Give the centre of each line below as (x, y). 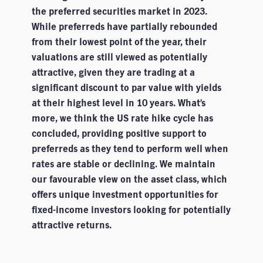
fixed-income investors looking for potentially (131, 210)
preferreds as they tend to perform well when (130, 149)
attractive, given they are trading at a (113, 72)
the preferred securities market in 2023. (119, 11)
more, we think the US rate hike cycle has (122, 118)
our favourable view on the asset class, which (129, 179)
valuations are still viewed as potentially (119, 57)
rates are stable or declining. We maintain (123, 164)
